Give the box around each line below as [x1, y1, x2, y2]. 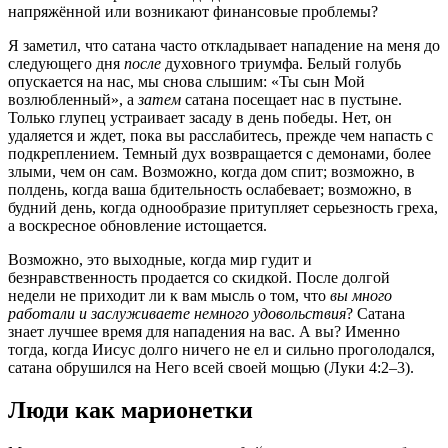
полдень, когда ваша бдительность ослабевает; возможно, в [8, 181, 412, 199]
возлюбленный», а [8, 91, 138, 109]
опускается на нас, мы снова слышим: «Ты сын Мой [8, 73, 365, 91]
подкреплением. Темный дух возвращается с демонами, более [8, 145, 431, 163]
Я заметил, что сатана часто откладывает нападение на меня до [8, 37, 440, 55]
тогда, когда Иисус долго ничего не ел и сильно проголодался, [8, 341, 435, 359]
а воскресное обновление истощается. [8, 217, 267, 235]
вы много [330, 287, 392, 305]
